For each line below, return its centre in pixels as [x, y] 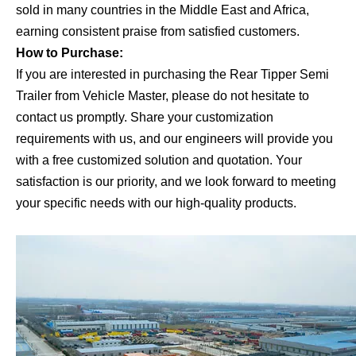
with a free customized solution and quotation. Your [159, 160]
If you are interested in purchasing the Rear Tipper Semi [172, 74]
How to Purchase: [70, 52]
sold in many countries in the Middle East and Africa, [163, 10]
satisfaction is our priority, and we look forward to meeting [176, 181]
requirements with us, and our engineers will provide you [174, 138]
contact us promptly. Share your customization [145, 117]
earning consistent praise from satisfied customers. [158, 31]
